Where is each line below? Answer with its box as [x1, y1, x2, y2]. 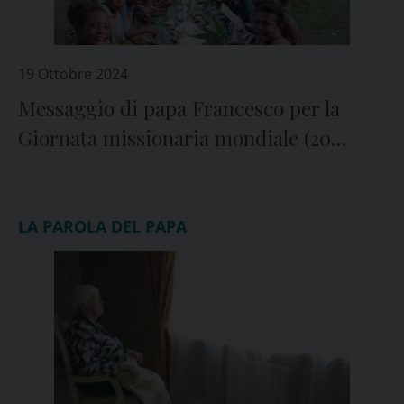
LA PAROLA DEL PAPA [18, 216, 187, 237]
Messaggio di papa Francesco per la [18, 95, 340, 122]
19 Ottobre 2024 [18, 64, 128, 84]
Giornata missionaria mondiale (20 [18, 124, 331, 151]
